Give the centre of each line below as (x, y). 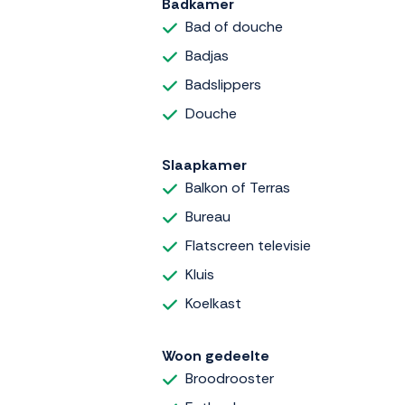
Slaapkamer (204, 165)
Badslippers (223, 84)
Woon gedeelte (216, 355)
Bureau (208, 217)
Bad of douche (234, 26)
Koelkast (213, 304)
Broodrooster (230, 378)
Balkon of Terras (238, 188)
